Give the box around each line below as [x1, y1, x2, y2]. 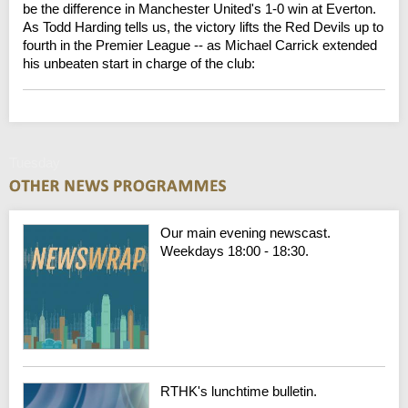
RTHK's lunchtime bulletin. [160, 383, 318, 400]
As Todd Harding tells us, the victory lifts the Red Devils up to [23, 18, 383, 35]
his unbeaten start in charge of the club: [23, 55, 255, 71]
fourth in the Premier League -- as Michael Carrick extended [23, 36, 377, 53]
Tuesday [9, 154, 60, 170]
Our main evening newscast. [160, 224, 331, 240]
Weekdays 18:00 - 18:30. [160, 242, 310, 259]
